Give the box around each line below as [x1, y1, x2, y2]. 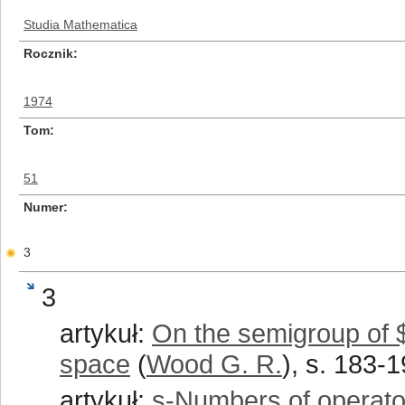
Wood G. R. [146, 349, 282, 379]
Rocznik [24, 46, 73, 61]
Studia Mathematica [24, 17, 137, 32]
